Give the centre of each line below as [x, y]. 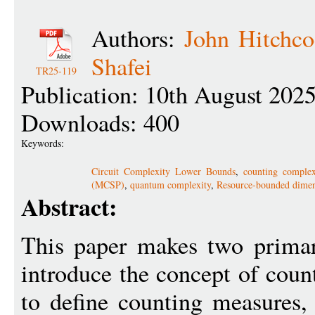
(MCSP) [108, 185]
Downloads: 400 [100, 122]
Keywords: [44, 143]
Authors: [138, 38]
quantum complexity [171, 185]
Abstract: [69, 207]
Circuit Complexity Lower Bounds [163, 171]
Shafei [122, 66]
